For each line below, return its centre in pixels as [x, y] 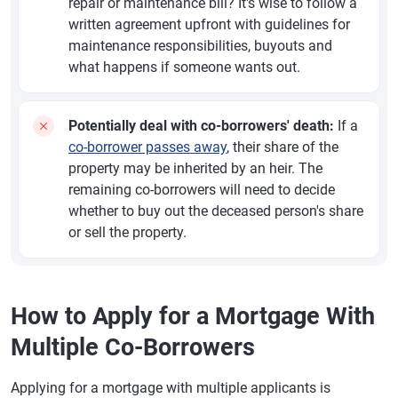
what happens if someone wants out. [184, 67]
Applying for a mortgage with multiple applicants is [171, 388]
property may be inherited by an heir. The [195, 168]
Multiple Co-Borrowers [133, 347]
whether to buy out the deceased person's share [216, 211]
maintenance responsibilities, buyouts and [200, 46]
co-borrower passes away [147, 147]
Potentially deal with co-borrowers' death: [201, 126]
